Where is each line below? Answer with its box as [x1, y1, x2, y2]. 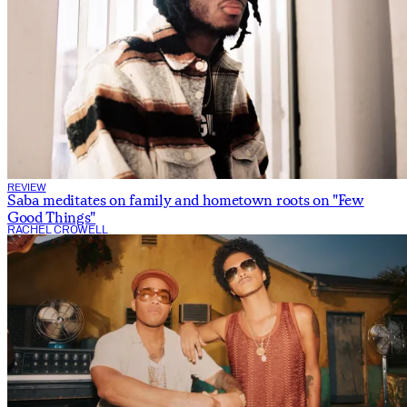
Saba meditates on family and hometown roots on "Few [7, 190, 364, 208]
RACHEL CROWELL [7, 222, 108, 236]
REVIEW [7, 180, 46, 194]
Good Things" [7, 207, 96, 225]
